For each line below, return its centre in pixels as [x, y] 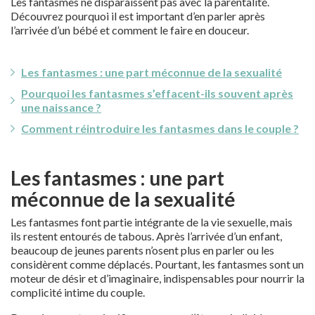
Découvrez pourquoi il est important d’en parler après [138, 15]
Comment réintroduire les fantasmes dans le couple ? [160, 128]
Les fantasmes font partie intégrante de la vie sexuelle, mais [152, 221]
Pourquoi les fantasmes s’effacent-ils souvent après [157, 93]
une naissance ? [61, 107]
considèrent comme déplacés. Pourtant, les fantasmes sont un [157, 264]
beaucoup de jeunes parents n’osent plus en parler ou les [142, 250]
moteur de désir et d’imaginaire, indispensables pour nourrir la [157, 278]
